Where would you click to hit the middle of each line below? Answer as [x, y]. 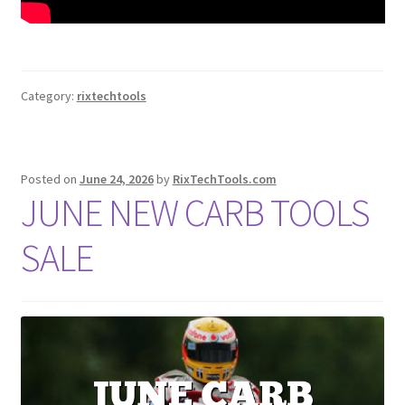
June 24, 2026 [116, 179]
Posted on [50, 179]
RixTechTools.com [224, 179]
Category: [48, 96]
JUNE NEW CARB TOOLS [195, 213]
